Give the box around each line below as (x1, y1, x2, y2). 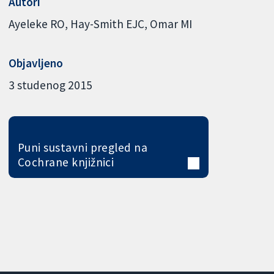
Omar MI (150, 16, 193, 31)
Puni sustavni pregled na (17, 139, 148, 155)
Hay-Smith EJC (70, 16, 145, 31)
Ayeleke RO (9, 16, 65, 31)
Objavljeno (9, 56, 64, 71)
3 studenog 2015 (9, 77, 93, 92)
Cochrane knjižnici (17, 154, 114, 169)
